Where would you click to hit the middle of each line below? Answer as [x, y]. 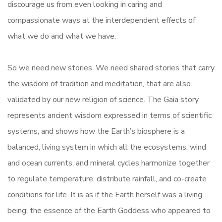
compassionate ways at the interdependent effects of [101, 20]
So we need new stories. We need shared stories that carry [111, 68]
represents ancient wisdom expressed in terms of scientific [110, 115]
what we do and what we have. [62, 36]
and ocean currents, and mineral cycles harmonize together [109, 163]
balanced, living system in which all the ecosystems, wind [107, 147]
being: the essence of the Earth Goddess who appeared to [109, 211]
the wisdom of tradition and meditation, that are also [99, 84]
